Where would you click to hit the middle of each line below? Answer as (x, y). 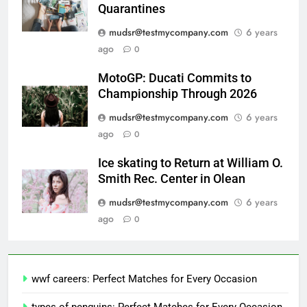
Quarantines (132, 9)
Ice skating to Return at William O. (191, 163)
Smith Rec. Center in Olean (172, 179)
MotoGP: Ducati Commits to (175, 78)
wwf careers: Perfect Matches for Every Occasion (144, 279)
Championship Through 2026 (177, 94)
